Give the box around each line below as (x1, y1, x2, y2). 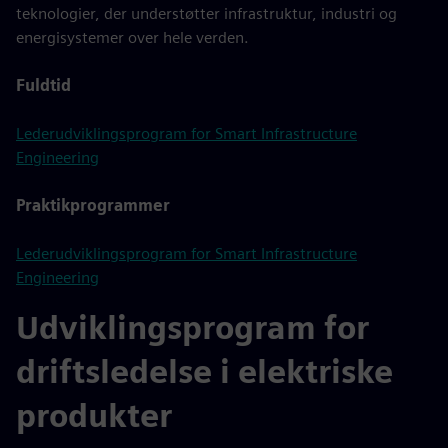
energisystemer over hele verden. (16, 28, 249, 47)
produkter (16, 396, 172, 435)
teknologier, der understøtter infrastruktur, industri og (16, 4, 397, 23)
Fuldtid (16, 76, 71, 95)
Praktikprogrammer (16, 196, 170, 215)
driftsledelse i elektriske (16, 352, 393, 391)
